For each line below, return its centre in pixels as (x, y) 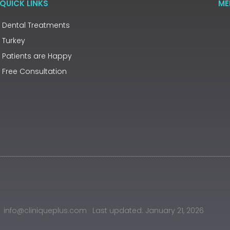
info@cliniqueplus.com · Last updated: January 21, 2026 (104, 210)
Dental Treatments (36, 25)
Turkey (13, 40)
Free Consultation (34, 71)
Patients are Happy (37, 56)
